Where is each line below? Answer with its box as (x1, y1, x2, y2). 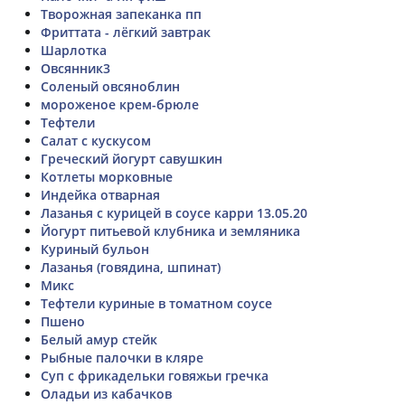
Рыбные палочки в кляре (41, 348, 203, 366)
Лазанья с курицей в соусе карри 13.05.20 (41, 203, 307, 221)
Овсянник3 (41, 59, 110, 77)
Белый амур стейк (41, 330, 157, 348)
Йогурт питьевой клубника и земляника (41, 221, 300, 240)
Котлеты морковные (41, 167, 173, 185)
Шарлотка (41, 41, 107, 59)
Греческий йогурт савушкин (41, 149, 222, 167)
